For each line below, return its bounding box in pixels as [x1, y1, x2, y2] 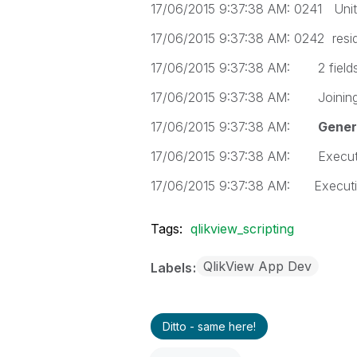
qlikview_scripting [190, 221, 294, 237]
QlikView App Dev [202, 258, 312, 274]
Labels [150, 260, 195, 276]
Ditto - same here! [162, 320, 256, 333]
